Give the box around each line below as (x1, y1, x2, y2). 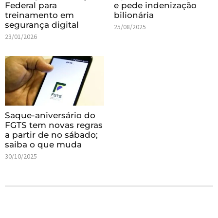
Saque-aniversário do (5, 110, 95, 121)
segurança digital (5, 20, 79, 30)
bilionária (114, 10, 154, 20)
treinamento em (5, 10, 74, 20)
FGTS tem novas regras (5, 120, 103, 130)
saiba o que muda (5, 140, 82, 150)
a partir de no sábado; (5, 130, 98, 140)
